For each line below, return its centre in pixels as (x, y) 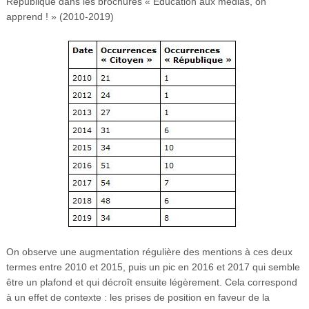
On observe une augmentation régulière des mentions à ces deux (149, 251)
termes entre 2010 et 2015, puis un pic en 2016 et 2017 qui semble (153, 267)
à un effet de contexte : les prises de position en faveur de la (138, 297)
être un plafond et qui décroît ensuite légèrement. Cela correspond (151, 282)
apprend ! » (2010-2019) (60, 16)
